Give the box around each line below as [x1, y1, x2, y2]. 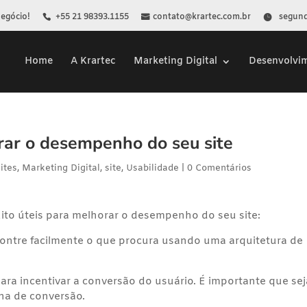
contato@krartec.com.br [152, 12, 251, 23]
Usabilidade [126, 162, 180, 174]
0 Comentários [187, 162, 252, 174]
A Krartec [70, 54, 116, 68]
